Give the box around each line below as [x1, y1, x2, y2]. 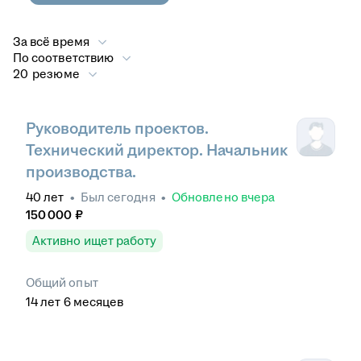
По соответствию [13, 51, 114, 64]
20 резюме [13, 67, 80, 81]
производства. [26, 164, 136, 181]
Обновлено [172, 190, 241, 205]
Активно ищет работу [32, 234, 157, 248]
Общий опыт [26, 276, 98, 290]
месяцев [73, 295, 124, 309]
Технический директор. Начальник [26, 142, 288, 160]
